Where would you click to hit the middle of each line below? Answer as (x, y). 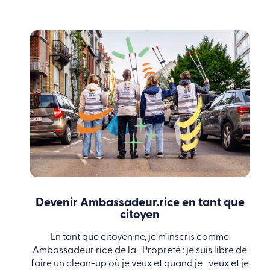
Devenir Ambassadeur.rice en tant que (140, 203)
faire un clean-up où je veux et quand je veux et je (140, 264)
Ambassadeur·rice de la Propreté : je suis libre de (140, 250)
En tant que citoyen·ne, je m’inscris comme (140, 237)
